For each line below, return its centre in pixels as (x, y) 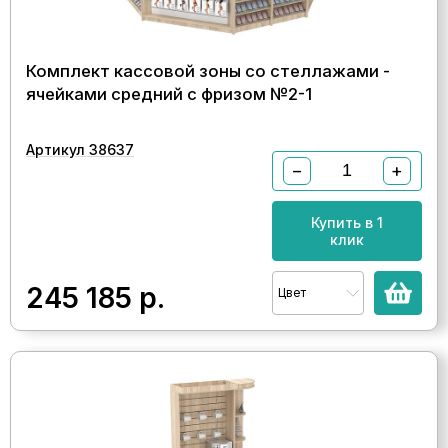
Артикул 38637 (80, 149)
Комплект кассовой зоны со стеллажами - (208, 70)
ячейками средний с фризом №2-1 (169, 93)
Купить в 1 (347, 222)
